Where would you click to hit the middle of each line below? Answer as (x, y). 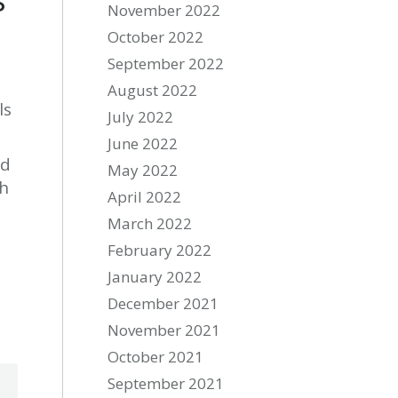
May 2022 (143, 170)
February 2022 (160, 250)
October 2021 (156, 357)
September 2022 (166, 64)
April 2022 (145, 197)
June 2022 (143, 143)
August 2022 (153, 90)
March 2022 (150, 223)
